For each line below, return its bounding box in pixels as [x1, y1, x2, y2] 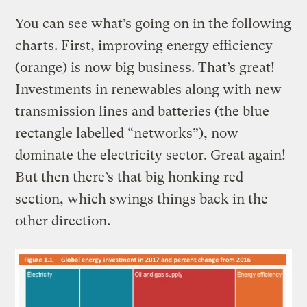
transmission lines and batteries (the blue [15, 103, 270, 120]
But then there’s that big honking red [15, 169, 244, 186]
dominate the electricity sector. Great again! [15, 147, 286, 164]
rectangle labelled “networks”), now [15, 125, 239, 142]
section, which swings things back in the [15, 191, 269, 208]
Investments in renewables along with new [15, 82, 282, 98]
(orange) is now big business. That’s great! [15, 60, 275, 76]
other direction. [15, 213, 111, 230]
